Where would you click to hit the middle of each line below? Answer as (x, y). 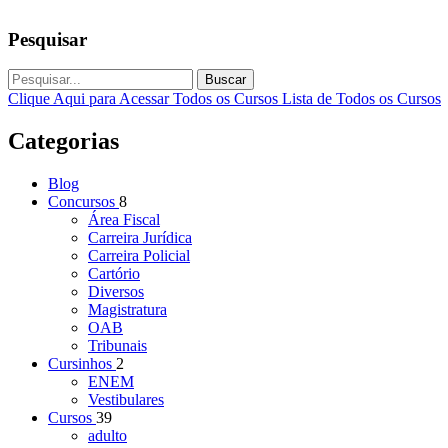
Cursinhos (82, 364)
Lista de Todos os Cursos (361, 99)
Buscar (225, 80)
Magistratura (127, 310)
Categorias (63, 141)
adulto (107, 436)
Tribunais (117, 346)
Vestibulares (126, 400)
